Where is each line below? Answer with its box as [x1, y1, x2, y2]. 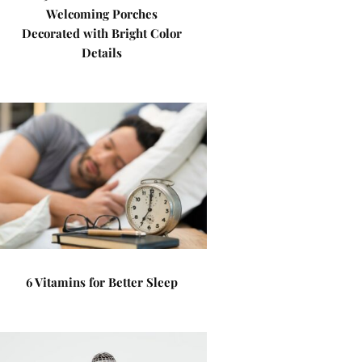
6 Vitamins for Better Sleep [25, 274, 178, 290]
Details [81, 44, 122, 61]
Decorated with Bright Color [21, 25, 182, 41]
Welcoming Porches [45, 6, 158, 22]
